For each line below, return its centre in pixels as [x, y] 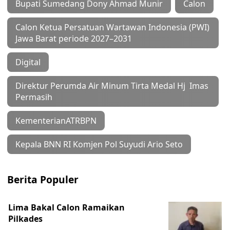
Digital [28, 62]
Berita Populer [43, 179]
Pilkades [25, 219]
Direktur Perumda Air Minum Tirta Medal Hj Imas [112, 86]
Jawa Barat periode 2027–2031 [74, 39]
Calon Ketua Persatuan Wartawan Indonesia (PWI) [112, 27]
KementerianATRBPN [56, 121]
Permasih [34, 97]
